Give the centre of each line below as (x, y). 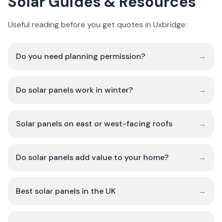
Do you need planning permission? (81, 56)
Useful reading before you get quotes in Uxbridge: (97, 25)
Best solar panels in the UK (66, 191)
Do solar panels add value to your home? (92, 157)
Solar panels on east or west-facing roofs (94, 124)
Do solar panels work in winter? (74, 90)
